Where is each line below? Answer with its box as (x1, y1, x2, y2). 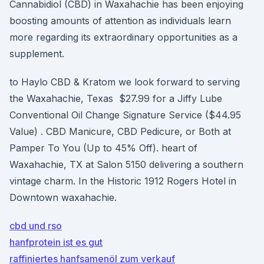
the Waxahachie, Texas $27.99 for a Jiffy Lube (9, 93, 222, 104)
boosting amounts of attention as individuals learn (9, 15, 231, 27)
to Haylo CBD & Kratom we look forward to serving (9, 76, 240, 88)
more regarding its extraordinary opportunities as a (9, 31, 237, 43)
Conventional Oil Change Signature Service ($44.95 (9, 109, 241, 121)
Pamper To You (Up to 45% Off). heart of (9, 142, 197, 154)
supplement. (9, 48, 64, 60)
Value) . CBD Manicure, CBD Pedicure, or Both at (9, 126, 231, 137)
